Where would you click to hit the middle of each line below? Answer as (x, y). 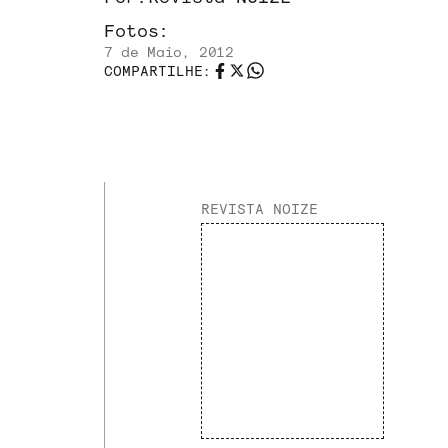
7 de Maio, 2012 (169, 51)
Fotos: (137, 29)
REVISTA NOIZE (259, 208)
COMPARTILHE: (158, 70)
